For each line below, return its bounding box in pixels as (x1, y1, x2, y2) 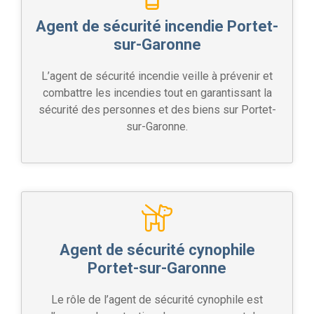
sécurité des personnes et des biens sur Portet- (38, 102, 276, 116)
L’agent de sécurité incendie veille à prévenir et (41, 69, 273, 83)
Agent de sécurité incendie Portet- (36, 17, 278, 35)
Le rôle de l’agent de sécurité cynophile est (51, 292, 263, 306)
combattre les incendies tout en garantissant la (42, 86, 272, 100)
